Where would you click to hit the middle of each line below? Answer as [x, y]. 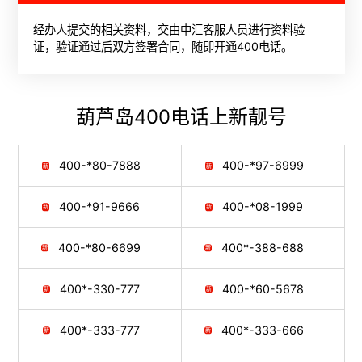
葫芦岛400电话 [142, 116]
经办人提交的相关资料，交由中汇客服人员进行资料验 [169, 30]
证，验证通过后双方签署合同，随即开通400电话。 [163, 47]
